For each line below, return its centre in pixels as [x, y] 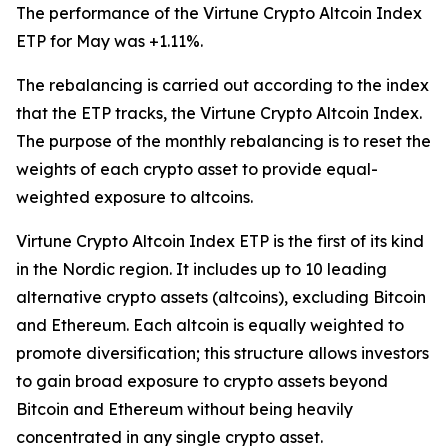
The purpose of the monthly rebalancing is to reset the [223, 141]
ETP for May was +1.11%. [109, 41]
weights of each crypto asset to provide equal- [197, 169]
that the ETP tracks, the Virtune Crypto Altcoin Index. [219, 113]
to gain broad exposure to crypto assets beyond [202, 381]
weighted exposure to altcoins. [134, 197]
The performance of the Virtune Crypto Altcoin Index [219, 13]
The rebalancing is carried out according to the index [222, 85]
